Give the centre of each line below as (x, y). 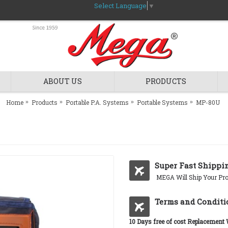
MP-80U (208, 102)
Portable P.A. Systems (97, 102)
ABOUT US (63, 81)
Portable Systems (162, 102)
